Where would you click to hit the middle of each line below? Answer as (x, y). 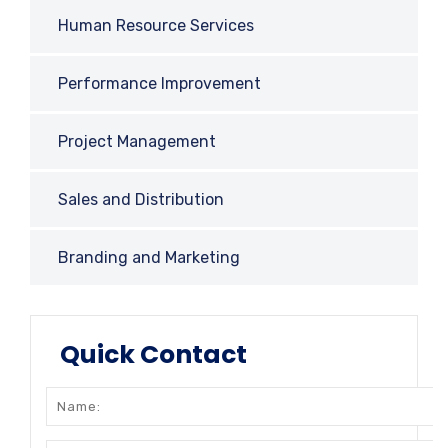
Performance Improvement (159, 83)
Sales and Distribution (141, 199)
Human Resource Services (156, 25)
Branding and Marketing (149, 257)
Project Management (137, 141)
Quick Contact (153, 354)
